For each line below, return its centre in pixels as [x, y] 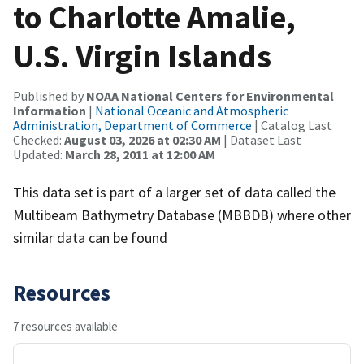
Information [50, 110]
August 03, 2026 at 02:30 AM [143, 139]
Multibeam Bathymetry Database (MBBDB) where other [182, 214]
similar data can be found [90, 237]
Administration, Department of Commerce [132, 125]
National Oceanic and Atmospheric [192, 110]
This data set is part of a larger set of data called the [174, 192]
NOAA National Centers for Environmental [210, 95]
